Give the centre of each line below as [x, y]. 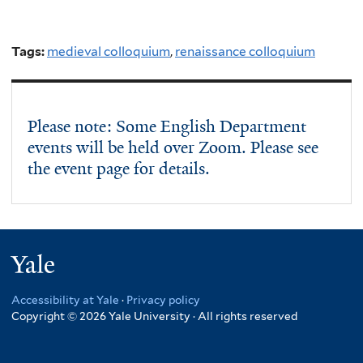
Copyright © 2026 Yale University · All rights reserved [154, 316]
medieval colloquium [109, 52]
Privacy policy [163, 300]
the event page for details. [119, 169]
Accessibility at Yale [65, 300]
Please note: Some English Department [167, 127]
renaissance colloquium [245, 52]
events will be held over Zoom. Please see [173, 148]
